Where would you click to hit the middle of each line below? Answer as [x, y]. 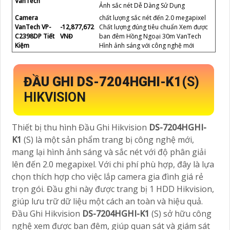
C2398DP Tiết [35, 36]
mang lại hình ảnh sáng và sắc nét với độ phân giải [109, 152]
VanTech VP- [33, 27]
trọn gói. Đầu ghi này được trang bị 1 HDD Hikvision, [113, 189]
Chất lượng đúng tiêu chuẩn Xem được [154, 27]
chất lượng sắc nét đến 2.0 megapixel [152, 17]
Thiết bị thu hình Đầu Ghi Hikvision [80, 127]
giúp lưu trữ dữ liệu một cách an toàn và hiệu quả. [107, 201]
